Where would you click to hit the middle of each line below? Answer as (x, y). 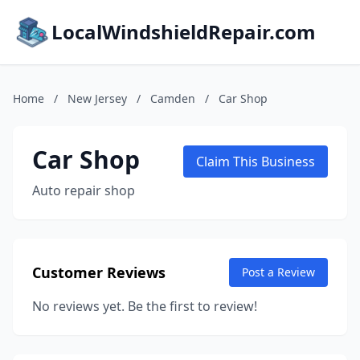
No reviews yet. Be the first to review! (145, 306)
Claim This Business (256, 162)
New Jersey (97, 98)
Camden (173, 98)
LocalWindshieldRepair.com (184, 32)
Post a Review (278, 272)
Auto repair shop (84, 190)
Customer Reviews (99, 272)
